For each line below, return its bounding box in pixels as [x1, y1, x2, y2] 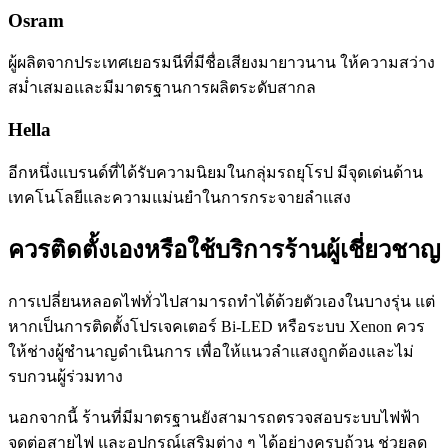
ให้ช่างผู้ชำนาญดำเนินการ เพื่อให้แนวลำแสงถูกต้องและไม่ [8, 342, 414, 360]
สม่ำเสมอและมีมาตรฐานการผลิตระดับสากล [8, 79, 316, 97]
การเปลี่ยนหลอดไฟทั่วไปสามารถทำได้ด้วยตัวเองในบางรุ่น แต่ [8, 292, 435, 310]
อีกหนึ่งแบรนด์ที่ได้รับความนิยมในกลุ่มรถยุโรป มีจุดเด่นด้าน [8, 163, 423, 181]
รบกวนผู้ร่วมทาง [8, 367, 123, 385]
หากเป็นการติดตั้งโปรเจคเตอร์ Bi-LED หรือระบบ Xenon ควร [8, 317, 425, 335]
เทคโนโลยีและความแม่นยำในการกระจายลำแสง [8, 188, 351, 206]
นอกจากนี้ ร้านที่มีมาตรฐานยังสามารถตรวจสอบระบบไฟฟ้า [8, 408, 420, 426]
